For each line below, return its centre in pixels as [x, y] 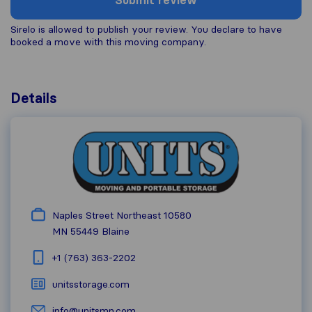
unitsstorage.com [91, 284]
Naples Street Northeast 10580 [122, 215]
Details [34, 98]
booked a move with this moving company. [108, 42]
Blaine [116, 231]
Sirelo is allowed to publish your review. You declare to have [146, 29]
